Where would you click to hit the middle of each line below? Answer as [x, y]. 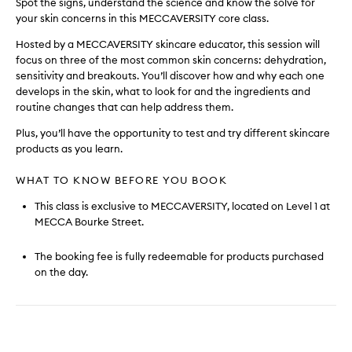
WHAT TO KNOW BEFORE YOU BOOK [121, 180]
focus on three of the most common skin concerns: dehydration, [171, 60]
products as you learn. [69, 148]
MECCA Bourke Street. [89, 222]
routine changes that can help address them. [125, 107]
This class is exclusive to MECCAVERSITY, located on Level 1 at [182, 206]
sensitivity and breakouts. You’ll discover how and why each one [170, 75]
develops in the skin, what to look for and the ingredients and [163, 91]
